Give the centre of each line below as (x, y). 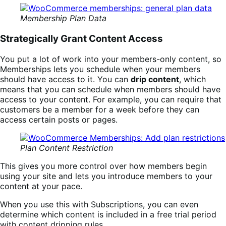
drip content (155, 79)
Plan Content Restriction (67, 148)
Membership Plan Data (63, 18)
